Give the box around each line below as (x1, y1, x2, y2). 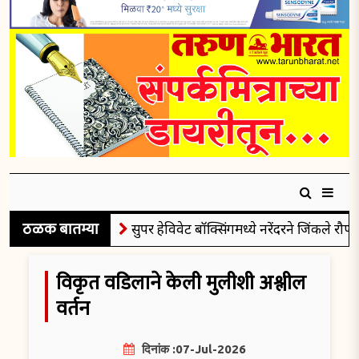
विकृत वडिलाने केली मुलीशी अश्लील (56, 267, 306, 301)
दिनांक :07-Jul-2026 (138, 341, 246, 356)
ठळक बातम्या (22, 217, 99, 243)
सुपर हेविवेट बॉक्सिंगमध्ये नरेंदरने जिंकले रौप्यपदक (102, 220, 356, 239)
